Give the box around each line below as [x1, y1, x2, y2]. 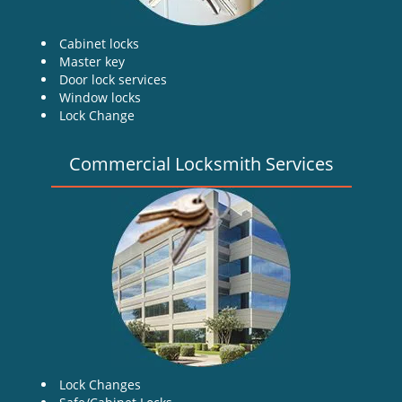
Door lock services [59, 71, 167, 88]
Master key [59, 53, 125, 70]
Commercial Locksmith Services [68, 152, 334, 176]
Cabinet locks [59, 35, 139, 52]
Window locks [59, 89, 141, 106]
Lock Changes [59, 376, 141, 393]
